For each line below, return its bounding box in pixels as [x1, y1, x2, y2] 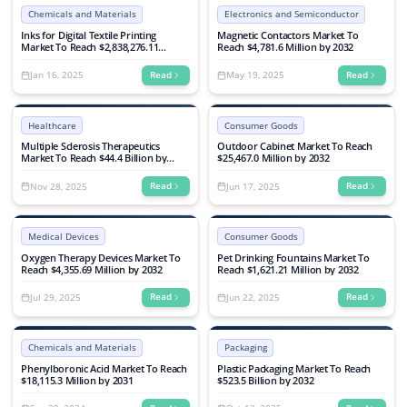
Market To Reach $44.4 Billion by [21, 151, 167, 165]
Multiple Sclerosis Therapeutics [21, 139, 160, 154]
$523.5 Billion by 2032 [217, 373, 314, 388]
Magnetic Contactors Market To [217, 28, 359, 43]
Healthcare [27, 118, 76, 132]
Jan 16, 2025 [29, 68, 84, 82]
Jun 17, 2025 [225, 179, 280, 193]
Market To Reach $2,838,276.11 [21, 40, 159, 55]
